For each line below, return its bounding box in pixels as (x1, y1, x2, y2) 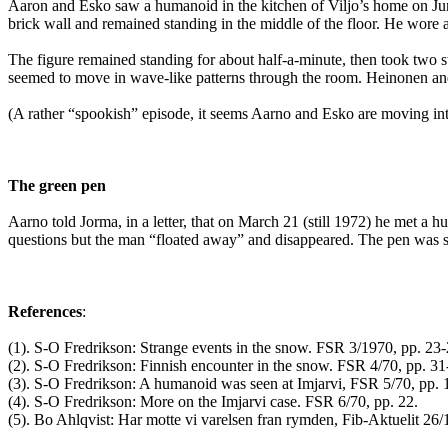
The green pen (8, 177, 106, 195)
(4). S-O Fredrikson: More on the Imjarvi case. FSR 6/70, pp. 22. (8, 393, 418, 411)
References (8, 303, 82, 321)
